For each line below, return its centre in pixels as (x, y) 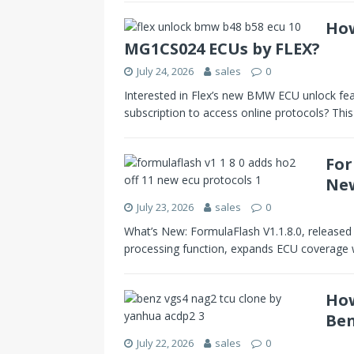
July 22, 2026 (165, 343)
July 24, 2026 (165, 71)
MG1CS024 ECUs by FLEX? (222, 48)
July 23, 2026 (165, 207)
